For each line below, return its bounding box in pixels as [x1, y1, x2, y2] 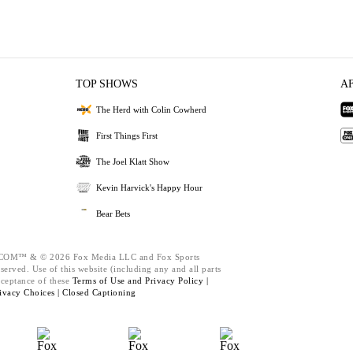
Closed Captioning [62, 288, 136, 297]
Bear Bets [95, 208, 130, 218]
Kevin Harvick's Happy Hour [95, 182, 203, 192]
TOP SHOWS [75, 78, 138, 90]
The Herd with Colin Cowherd [95, 104, 206, 114]
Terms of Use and [72, 276, 145, 285]
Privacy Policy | [145, 276, 208, 285]
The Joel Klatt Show [95, 156, 169, 166]
